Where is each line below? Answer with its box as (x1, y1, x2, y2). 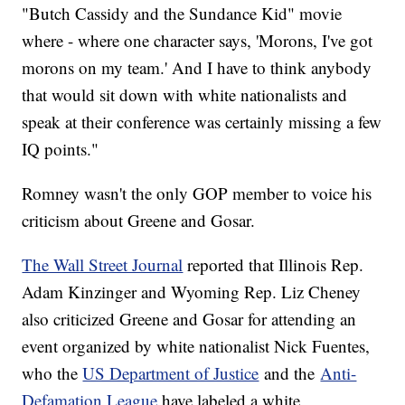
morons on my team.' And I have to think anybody (22, 56, 372, 80)
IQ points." (22, 137, 99, 161)
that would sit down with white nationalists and (22, 83, 348, 107)
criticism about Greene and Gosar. (22, 209, 256, 232)
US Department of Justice (82, 362, 259, 385)
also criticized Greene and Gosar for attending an (22, 307, 357, 331)
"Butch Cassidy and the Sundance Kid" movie (22, 2, 343, 25)
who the (22, 362, 83, 385)
